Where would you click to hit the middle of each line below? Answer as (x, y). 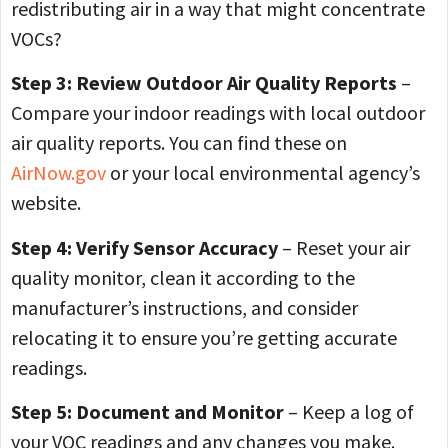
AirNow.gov (58, 173)
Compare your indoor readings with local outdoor (218, 113)
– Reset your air (344, 247)
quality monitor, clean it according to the (183, 277)
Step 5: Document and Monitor (147, 412)
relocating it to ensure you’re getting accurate (204, 337)
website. (46, 203)
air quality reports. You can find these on (179, 143)
